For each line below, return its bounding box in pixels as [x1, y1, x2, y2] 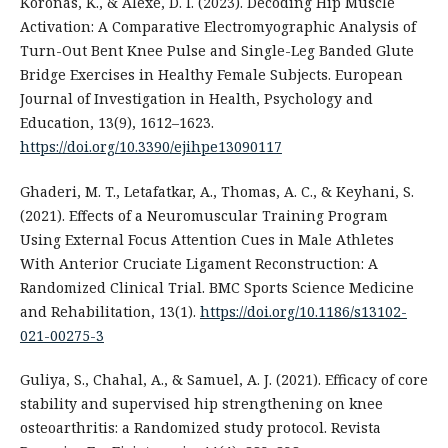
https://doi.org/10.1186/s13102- [199, 301, 407, 321]
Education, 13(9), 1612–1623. [19, 113, 214, 133]
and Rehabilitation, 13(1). [19, 301, 200, 321]
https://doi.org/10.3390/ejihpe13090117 [19, 137, 282, 157]
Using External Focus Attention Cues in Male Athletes [19, 229, 394, 249]
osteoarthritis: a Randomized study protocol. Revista [19, 417, 381, 437]
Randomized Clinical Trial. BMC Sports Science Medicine [19, 277, 414, 297]
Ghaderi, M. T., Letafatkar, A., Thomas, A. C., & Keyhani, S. [19, 181, 414, 201]
